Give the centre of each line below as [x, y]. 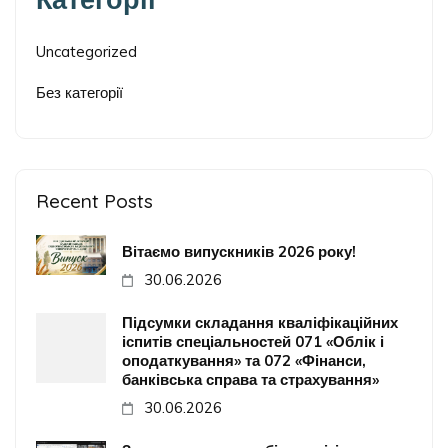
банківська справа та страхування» [250, 380]
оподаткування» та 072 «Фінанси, [244, 361]
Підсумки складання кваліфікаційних [260, 323]
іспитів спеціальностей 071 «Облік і [253, 342]
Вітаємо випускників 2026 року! [239, 252]
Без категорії [79, 93]
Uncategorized [86, 52]
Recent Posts [94, 201]
